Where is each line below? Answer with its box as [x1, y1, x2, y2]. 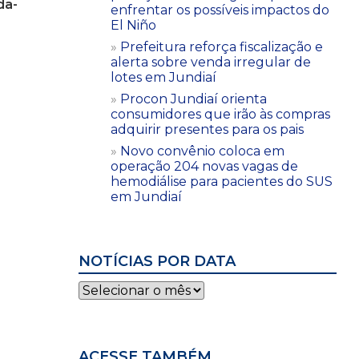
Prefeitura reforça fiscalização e [120, 38, 323, 54]
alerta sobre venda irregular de [111, 54, 311, 70]
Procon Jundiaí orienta [120, 91, 267, 107]
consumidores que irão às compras [111, 106, 330, 122]
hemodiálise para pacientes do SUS [111, 173, 333, 189]
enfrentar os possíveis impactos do [111, 2, 329, 18]
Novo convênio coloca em [120, 143, 284, 159]
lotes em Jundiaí [111, 69, 216, 85]
